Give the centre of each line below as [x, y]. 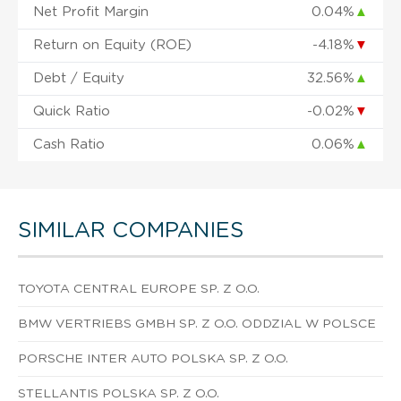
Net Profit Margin [91, 12]
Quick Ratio [72, 111]
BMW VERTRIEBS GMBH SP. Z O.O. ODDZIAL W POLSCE [197, 324]
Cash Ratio [69, 144]
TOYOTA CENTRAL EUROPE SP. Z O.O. [139, 289]
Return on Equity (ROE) [112, 45]
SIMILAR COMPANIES [131, 230]
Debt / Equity [79, 78]
